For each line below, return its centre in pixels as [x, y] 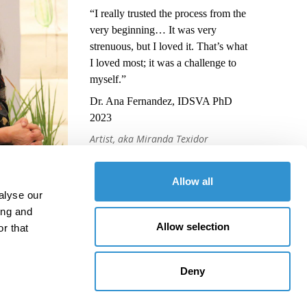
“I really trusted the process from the [168, 14]
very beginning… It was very [153, 30]
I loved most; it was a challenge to [163, 63]
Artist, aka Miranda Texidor [149, 139]
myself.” [108, 79]
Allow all [193, 181]
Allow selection [193, 226]
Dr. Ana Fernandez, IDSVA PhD [161, 101]
